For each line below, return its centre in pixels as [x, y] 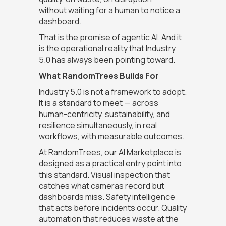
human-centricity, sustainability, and [104, 114]
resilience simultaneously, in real [98, 125]
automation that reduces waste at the [108, 219]
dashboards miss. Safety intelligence [107, 197]
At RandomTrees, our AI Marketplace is [110, 153]
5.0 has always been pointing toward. [107, 60]
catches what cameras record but [101, 186]
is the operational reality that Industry [107, 49]
